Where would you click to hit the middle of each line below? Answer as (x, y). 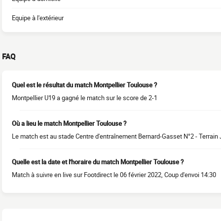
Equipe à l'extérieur (38, 18)
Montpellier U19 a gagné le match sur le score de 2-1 (85, 98)
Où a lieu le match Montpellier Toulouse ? (69, 123)
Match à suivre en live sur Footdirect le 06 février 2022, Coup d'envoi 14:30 (114, 175)
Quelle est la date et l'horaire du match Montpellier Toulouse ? (98, 162)
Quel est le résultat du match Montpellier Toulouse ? (84, 85)
